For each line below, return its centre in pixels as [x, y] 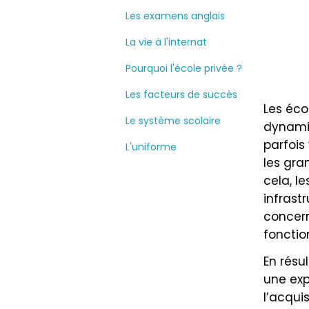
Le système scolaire [173, 121]
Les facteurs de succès [181, 94]
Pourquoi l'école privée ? [184, 68]
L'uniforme [151, 147]
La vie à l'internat [166, 42]
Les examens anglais [175, 16]
